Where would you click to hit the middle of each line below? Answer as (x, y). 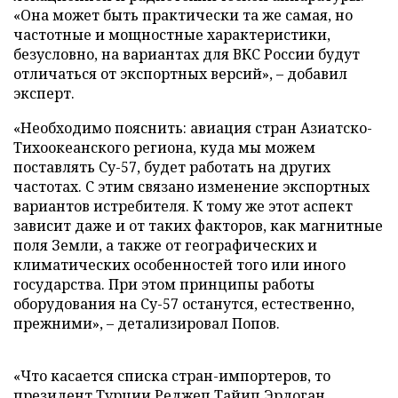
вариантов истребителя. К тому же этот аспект (183, 206)
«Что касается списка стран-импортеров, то (172, 375)
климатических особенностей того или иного (179, 264)
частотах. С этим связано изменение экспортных (191, 186)
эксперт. (44, 93)
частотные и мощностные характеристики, (172, 34)
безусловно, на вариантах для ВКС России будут (187, 54)
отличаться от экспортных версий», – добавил (180, 73)
